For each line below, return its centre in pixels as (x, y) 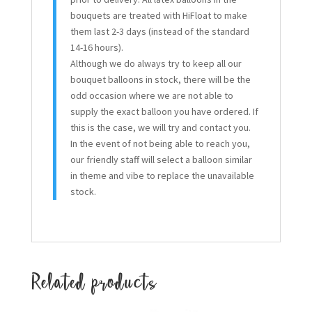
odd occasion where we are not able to (151, 96)
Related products (94, 283)
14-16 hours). (96, 48)
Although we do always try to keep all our (156, 64)
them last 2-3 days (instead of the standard (159, 32)
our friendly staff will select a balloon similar (161, 160)
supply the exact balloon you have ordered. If (164, 112)
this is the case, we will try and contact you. (160, 128)
